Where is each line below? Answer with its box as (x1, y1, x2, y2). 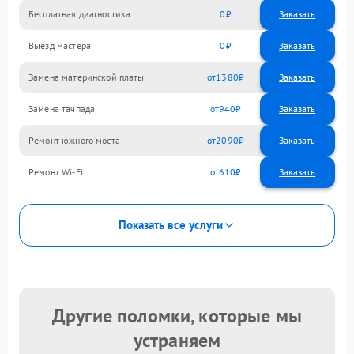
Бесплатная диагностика (28, 8, 131, 21)
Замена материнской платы (28, 71, 145, 84)
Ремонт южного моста (28, 134, 120, 147)
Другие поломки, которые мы (52, 303, 302, 328)
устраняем (133, 327, 221, 352)
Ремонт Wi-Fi (28, 166, 83, 179)
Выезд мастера (28, 40, 91, 52)
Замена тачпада (28, 103, 96, 115)
